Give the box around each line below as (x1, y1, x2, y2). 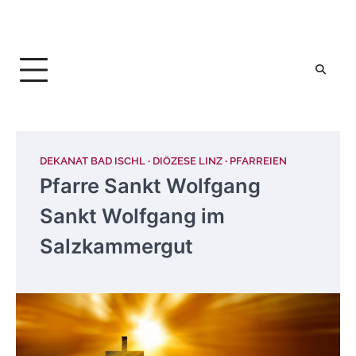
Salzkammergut (40, 234, 193, 258)
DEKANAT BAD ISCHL (40, 155, 145, 167)
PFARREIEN (230, 155, 287, 167)
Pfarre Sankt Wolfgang (40, 173, 261, 198)
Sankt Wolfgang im (40, 203, 225, 228)
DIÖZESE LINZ (153, 155, 222, 167)
